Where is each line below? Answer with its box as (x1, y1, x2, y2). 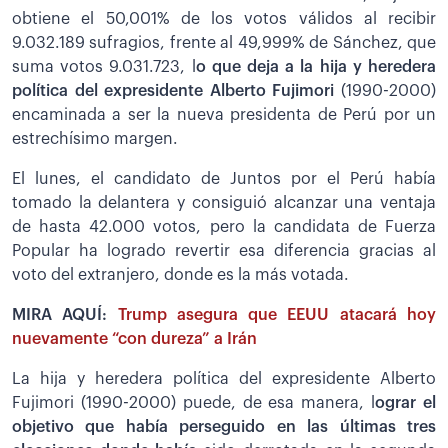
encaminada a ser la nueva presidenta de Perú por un (12, 106, 436, 123)
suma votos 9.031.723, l (12, 58, 196, 75)
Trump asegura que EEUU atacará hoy (117, 306, 437, 323)
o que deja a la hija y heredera (195, 58, 437, 75)
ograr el (375, 394, 437, 411)
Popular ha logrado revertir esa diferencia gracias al (12, 242, 436, 259)
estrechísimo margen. (12, 130, 178, 147)
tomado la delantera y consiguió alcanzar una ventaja (12, 194, 436, 211)
